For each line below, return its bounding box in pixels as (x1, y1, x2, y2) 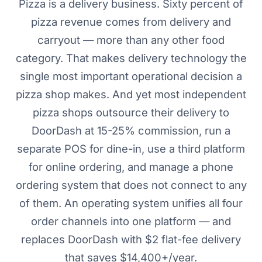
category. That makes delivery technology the (15, 51, 247, 65)
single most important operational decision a (20, 70, 242, 83)
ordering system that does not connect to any (15, 178, 247, 192)
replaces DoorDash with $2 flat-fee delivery (21, 233, 241, 246)
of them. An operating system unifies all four (19, 196, 243, 210)
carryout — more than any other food (37, 33, 225, 47)
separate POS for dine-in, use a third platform (17, 142, 245, 156)
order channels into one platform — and (31, 215, 231, 228)
